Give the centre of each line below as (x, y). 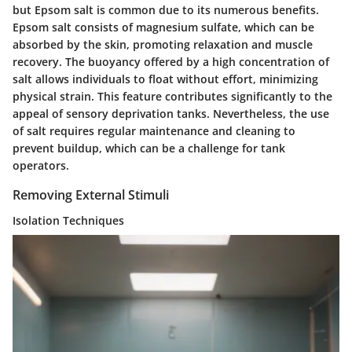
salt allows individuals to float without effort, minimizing (165, 79)
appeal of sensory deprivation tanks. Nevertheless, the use (171, 114)
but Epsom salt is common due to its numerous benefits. (166, 10)
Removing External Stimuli (91, 195)
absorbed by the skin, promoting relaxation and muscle (163, 45)
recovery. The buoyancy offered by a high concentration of (171, 62)
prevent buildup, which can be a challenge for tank (149, 148)
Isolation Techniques (68, 220)
